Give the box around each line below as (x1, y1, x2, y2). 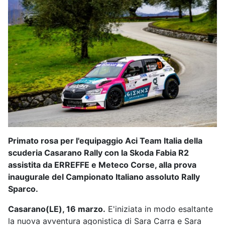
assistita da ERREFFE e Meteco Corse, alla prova (8, 160, 196, 170)
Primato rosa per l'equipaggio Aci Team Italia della (8, 136, 202, 146)
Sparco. (8, 184, 38, 194)
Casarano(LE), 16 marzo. (8, 204, 105, 214)
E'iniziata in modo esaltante (105, 204, 213, 214)
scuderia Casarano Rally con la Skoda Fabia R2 (8, 148, 189, 158)
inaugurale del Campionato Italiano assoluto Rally (8, 172, 200, 182)
